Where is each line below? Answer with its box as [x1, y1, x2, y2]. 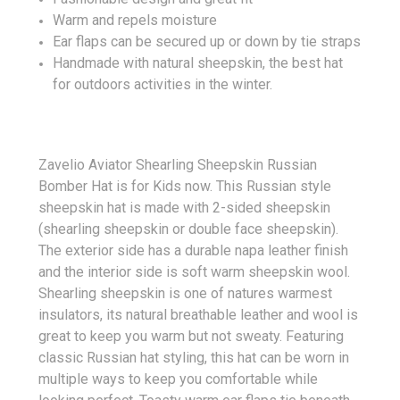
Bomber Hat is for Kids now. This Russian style [38, 177, 331, 195]
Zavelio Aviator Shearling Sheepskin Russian [38, 155, 317, 173]
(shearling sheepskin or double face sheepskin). [38, 220, 338, 237]
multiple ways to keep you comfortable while [38, 370, 318, 387]
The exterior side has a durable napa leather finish [38, 241, 348, 259]
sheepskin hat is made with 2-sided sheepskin [38, 198, 330, 216]
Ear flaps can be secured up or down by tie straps [53, 32, 362, 50]
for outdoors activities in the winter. [53, 75, 273, 93]
